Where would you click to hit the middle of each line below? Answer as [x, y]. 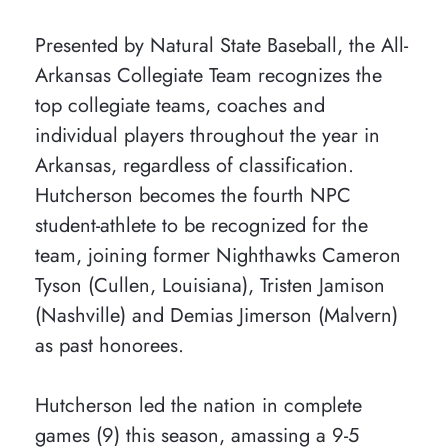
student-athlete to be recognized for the [201, 225]
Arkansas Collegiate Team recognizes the [208, 75]
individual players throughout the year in [207, 135]
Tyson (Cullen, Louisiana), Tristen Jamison [210, 285]
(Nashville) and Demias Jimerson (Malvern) [216, 315]
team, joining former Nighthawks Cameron [218, 255]
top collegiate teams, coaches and [180, 105]
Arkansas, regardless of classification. [194, 165]
